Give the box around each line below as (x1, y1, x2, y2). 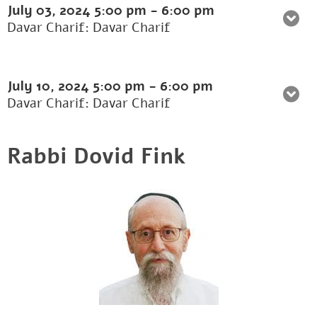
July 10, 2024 (7, 77, 93, 96)
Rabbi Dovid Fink (7, 142, 185, 172)
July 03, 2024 (7, 1, 94, 21)
